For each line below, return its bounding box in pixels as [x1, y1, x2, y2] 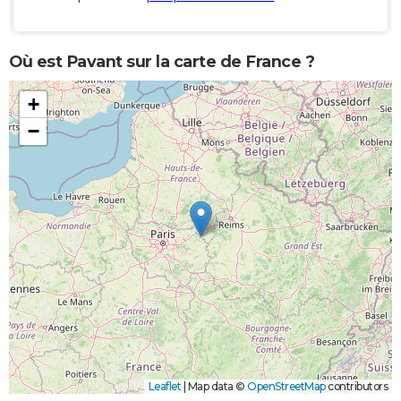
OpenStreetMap [247, 380, 326, 394]
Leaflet [148, 380, 181, 394]
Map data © [185, 380, 247, 394]
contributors [325, 380, 388, 394]
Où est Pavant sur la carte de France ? [9, 51, 314, 72]
